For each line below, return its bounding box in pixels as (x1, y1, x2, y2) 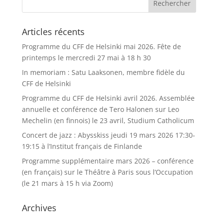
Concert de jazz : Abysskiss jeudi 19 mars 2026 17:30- (21, 130, 195, 140)
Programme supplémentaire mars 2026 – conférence (21, 156, 194, 166)
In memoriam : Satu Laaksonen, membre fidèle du (21, 68, 185, 77)
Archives (21, 202, 56, 214)
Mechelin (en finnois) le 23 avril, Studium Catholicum (21, 116, 194, 126)
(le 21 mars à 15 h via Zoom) (21, 179, 113, 188)
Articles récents (21, 26, 85, 38)
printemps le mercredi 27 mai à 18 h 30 (21, 53, 151, 63)
